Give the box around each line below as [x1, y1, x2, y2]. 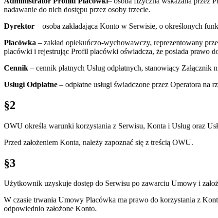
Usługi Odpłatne [4, 80, 57, 89]
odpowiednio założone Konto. [4, 204, 97, 213]
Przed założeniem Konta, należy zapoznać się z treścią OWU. [4, 138, 193, 146]
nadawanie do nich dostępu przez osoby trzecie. [4, 5, 150, 14]
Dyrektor [4, 21, 35, 30]
